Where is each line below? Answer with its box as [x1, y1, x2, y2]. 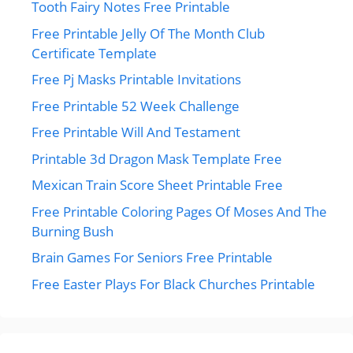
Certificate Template [32, 43, 157, 62]
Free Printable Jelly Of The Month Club [32, 24, 265, 43]
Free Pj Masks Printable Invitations [32, 70, 241, 89]
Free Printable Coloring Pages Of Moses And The [32, 202, 327, 221]
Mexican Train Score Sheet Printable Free [32, 176, 283, 195]
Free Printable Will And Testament [32, 123, 240, 142]
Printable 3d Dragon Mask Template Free [32, 149, 282, 168]
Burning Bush [32, 221, 113, 240]
